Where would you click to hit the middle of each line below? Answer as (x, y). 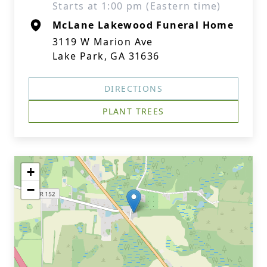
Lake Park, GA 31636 (106, 56)
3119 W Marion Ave (103, 42)
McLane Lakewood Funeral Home (143, 25)
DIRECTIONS (133, 89)
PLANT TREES (133, 111)
